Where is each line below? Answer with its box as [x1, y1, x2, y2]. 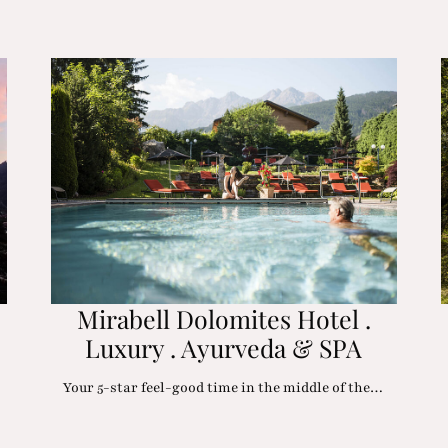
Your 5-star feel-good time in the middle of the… [63, 378, 385, 398]
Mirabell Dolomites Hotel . [76, 302, 371, 336]
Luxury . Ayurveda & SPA [85, 331, 363, 365]
